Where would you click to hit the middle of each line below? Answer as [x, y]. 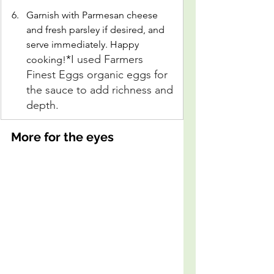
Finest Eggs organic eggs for [98, 75]
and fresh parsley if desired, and [97, 30]
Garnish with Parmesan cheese [93, 15]
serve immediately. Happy [84, 44]
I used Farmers [109, 59]
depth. [43, 105]
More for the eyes [62, 137]
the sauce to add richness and [101, 90]
